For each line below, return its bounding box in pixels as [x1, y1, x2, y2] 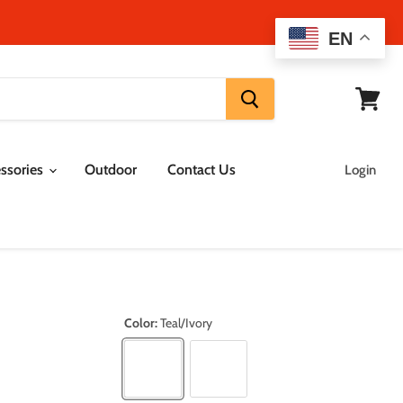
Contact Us [167, 160, 236, 178]
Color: [124, 314, 161, 331]
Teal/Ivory [160, 314, 213, 331]
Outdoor [85, 160, 137, 178]
